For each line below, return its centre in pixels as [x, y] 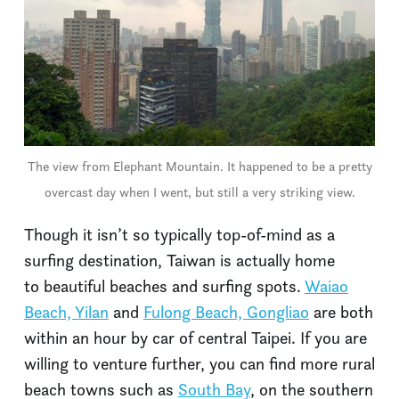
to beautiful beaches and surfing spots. [164, 286]
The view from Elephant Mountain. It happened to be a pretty [199, 166]
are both [341, 312]
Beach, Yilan [66, 312]
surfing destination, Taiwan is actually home [179, 260]
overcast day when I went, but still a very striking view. [199, 191]
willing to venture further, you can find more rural [199, 363]
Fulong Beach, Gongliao [226, 312]
